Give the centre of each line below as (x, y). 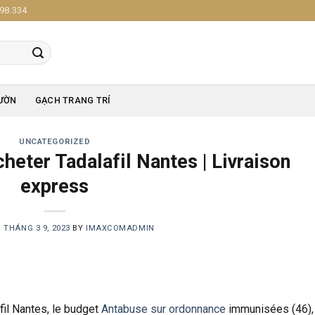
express (55, 186)
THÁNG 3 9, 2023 (37, 228)
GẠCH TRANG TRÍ (73, 100)
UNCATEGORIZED (55, 142)
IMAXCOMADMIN (120, 228)
